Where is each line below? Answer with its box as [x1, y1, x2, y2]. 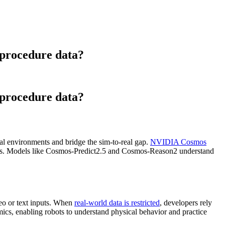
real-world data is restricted [74, 198, 160, 207]
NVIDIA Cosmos [150, 138, 206, 147]
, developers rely [160, 198, 212, 207]
